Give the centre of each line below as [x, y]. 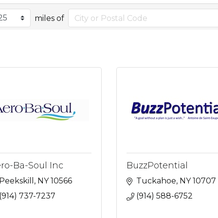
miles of [49, 18]
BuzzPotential [157, 165]
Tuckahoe [156, 181]
